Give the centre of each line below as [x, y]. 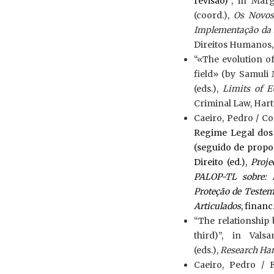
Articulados [217, 206]
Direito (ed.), [223, 162]
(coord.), [214, 15]
